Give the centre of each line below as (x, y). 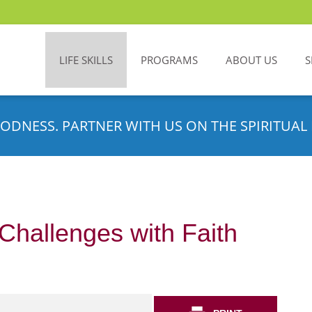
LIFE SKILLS (86, 60)
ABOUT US (251, 60)
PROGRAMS (169, 60)
